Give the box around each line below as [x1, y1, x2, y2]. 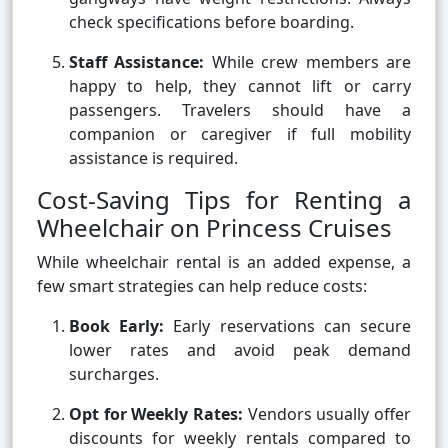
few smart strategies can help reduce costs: [37, 275, 367, 298]
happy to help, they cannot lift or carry [69, 75, 411, 98]
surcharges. [69, 363, 159, 386]
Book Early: [69, 315, 165, 338]
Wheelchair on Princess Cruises [37, 211, 392, 245]
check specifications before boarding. [69, 11, 354, 34]
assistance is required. [69, 147, 238, 170]
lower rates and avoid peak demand [69, 339, 411, 362]
